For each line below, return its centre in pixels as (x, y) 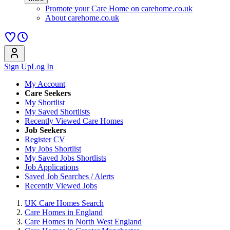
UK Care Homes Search (64, 203)
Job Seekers (45, 130)
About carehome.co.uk (82, 18)
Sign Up (18, 66)
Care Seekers (48, 93)
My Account (45, 84)
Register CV (45, 139)
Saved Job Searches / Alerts (69, 176)
